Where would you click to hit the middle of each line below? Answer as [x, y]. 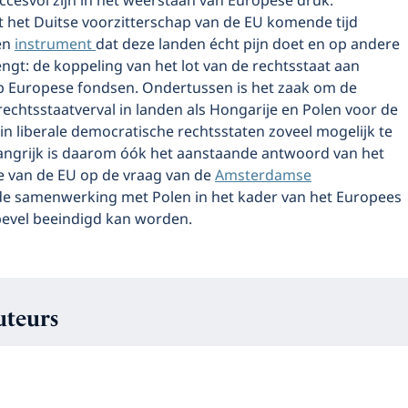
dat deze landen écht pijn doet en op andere [248, 45]
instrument [55, 45]
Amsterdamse [263, 176]
